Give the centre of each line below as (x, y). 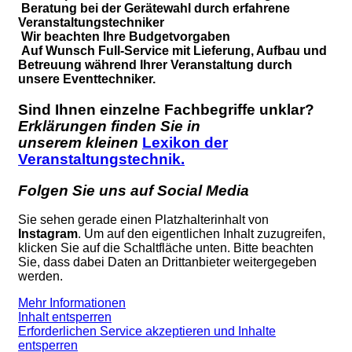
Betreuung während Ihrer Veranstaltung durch (155, 65)
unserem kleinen (80, 142)
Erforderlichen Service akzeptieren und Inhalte (147, 332)
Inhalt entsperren (65, 317)
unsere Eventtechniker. (87, 79)
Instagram (48, 234)
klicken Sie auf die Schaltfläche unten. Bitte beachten (166, 248)
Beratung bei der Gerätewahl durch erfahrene (156, 9)
